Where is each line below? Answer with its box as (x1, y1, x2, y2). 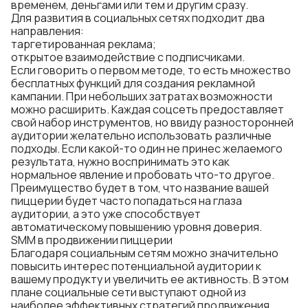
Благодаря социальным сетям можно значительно (11, 245, 278, 261)
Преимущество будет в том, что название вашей (11, 180, 269, 195)
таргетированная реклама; (11, 36, 156, 52)
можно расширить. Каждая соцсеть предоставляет (11, 102, 284, 117)
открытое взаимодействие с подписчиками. (11, 49, 245, 65)
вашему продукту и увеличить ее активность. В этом (11, 272, 289, 287)
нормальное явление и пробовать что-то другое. (11, 167, 274, 182)
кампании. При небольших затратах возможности (11, 89, 272, 104)
